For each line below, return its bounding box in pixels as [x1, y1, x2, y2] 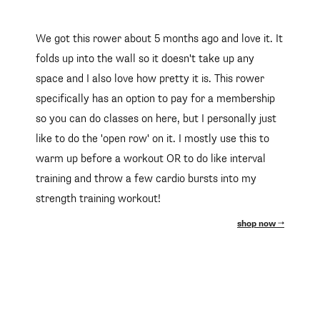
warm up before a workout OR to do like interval [36, 153, 266, 164]
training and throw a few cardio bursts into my [36, 173, 256, 184]
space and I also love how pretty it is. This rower [36, 73, 264, 84]
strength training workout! [36, 193, 161, 204]
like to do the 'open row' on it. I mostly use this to [36, 133, 269, 144]
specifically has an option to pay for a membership [36, 93, 275, 104]
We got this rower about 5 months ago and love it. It [36, 33, 283, 44]
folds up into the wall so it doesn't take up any [36, 53, 254, 64]
